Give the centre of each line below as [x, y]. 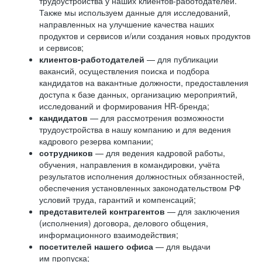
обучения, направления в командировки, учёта [130, 164]
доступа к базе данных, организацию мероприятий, [138, 94]
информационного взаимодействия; [109, 235]
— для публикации [181, 59]
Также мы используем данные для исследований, [135, 12]
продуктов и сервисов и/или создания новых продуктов [145, 36]
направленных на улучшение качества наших [127, 24]
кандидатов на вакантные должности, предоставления [144, 82]
